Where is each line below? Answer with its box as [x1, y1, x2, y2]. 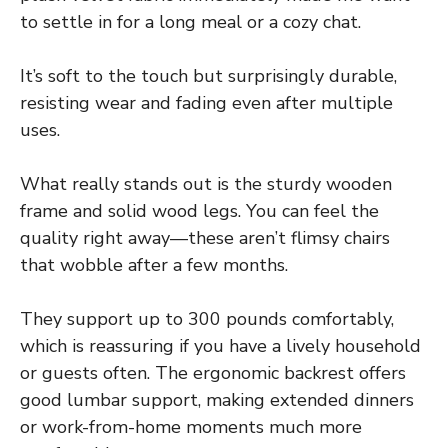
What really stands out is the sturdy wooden [20, 171, 392, 196]
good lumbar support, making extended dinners [20, 387, 414, 412]
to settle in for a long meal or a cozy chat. [20, 9, 361, 34]
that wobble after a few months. [20, 252, 288, 277]
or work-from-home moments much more [20, 414, 362, 439]
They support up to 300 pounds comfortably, [20, 306, 394, 331]
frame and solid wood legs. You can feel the [20, 198, 379, 223]
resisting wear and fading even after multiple [20, 90, 393, 115]
